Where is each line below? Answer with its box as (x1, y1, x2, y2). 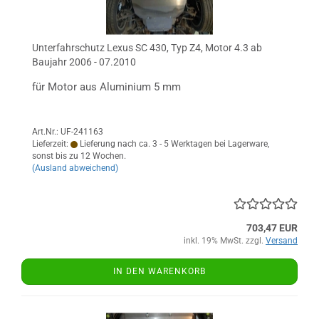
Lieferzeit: (32, 139, 70, 149)
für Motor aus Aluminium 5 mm (32, 80, 181, 93)
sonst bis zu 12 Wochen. (32, 151, 126, 161)
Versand (266, 236, 298, 246)
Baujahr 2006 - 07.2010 (32, 56, 136, 68)
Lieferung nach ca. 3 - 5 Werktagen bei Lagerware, (78, 139, 269, 149)
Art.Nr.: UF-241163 (32, 127, 103, 137)
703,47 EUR (246, 222, 298, 234)
